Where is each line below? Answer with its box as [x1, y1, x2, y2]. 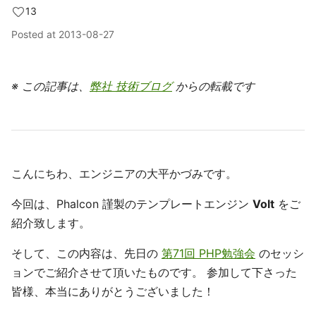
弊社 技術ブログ [90, 79, 172, 93]
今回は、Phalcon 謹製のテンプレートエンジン [11, 197, 253, 211]
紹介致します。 [11, 216, 90, 230]
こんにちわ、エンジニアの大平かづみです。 [11, 166, 237, 181]
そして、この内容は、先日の [11, 246, 162, 260]
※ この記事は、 [11, 79, 90, 93]
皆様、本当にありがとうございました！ [11, 284, 214, 298]
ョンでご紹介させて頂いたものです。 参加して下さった [11, 265, 297, 279]
